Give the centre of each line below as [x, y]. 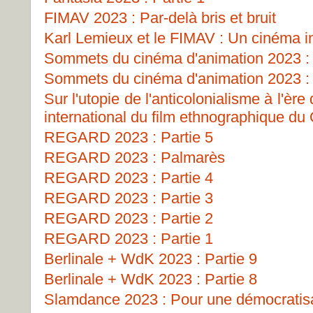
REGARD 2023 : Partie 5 [129, 137]
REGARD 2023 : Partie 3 [129, 198]
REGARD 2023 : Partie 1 [129, 239]
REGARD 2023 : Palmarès [134, 158]
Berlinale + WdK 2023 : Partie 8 [151, 279]
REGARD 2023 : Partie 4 [129, 178]
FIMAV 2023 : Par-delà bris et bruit [160, 18]
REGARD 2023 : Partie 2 [129, 218]
